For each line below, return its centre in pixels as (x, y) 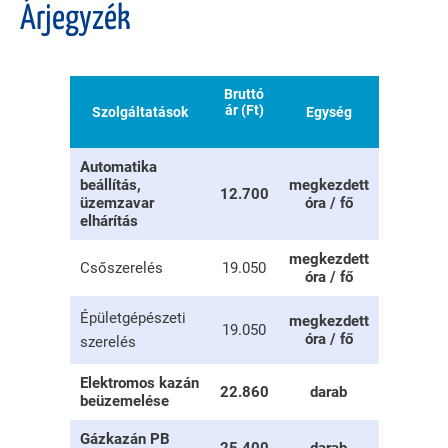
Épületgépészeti (132, 318)
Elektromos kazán (139, 383)
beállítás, (110, 185)
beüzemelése (124, 401)
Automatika (118, 167)
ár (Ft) (244, 110)
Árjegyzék (75, 20)
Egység (328, 112)
